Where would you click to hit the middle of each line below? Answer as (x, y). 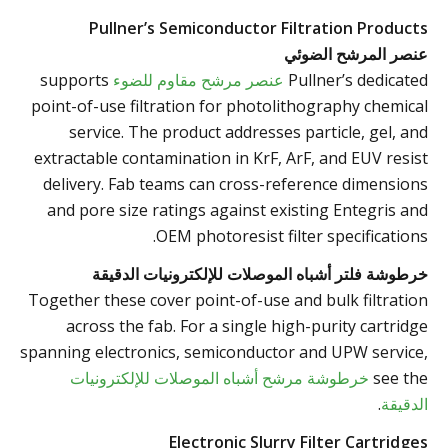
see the (400, 377)
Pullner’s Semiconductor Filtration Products (258, 27)
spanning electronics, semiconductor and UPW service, (224, 351)
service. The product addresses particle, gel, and (248, 131)
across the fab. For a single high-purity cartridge (247, 325)
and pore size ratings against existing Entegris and (237, 209)
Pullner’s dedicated (358, 79)
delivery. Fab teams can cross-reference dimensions (235, 183)
